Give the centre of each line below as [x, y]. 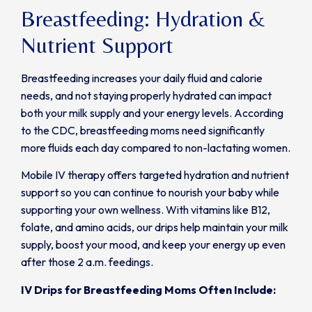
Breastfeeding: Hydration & [143, 19]
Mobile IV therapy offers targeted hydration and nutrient [155, 175]
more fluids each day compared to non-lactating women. [156, 148]
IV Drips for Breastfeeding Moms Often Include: [148, 289]
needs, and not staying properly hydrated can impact [146, 96]
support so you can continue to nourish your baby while [150, 193]
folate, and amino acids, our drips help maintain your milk [155, 227]
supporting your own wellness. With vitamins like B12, [146, 210]
